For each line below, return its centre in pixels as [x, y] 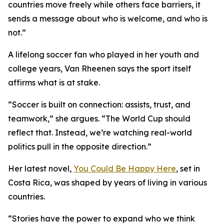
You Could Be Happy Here [125, 169]
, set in [188, 169]
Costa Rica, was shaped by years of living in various [107, 183]
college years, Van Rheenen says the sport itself [99, 69]
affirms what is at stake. [54, 83]
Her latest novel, [41, 169]
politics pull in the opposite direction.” [80, 147]
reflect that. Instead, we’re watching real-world [100, 133]
